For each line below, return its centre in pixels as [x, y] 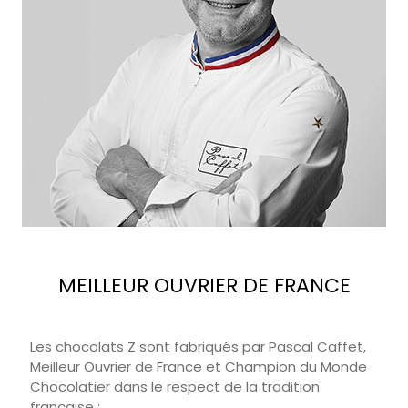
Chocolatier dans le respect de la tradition [174, 387]
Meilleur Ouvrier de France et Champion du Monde [198, 367]
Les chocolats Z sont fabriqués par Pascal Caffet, [198, 347]
